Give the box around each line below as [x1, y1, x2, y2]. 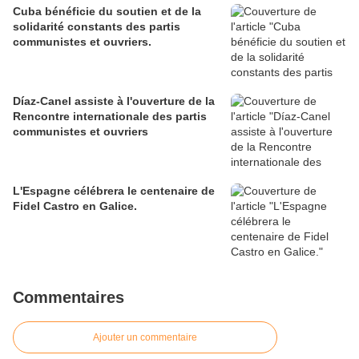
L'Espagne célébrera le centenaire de [13, 184, 215, 198]
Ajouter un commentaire [93, 332, 197, 344]
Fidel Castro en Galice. [13, 200, 137, 213]
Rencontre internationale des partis [13, 110, 207, 123]
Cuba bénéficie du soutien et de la [13, 5, 201, 18]
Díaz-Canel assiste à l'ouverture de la [13, 95, 215, 108]
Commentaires [13, 288, 124, 307]
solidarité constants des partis [13, 20, 180, 34]
